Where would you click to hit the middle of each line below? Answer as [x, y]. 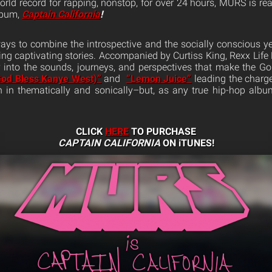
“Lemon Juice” [159, 79]
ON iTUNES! [188, 143]
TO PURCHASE [162, 132]
